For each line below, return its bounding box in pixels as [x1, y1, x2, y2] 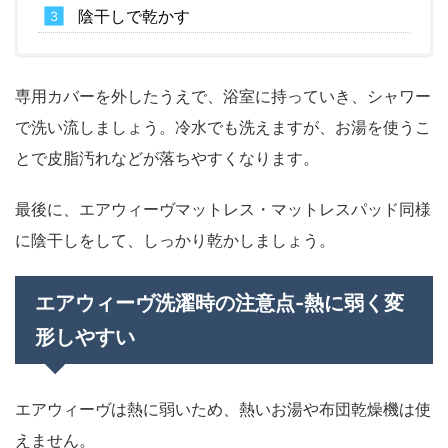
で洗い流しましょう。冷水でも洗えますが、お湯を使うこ [15, 117, 431, 138]
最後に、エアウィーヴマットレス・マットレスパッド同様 [15, 199, 431, 220]
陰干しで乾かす [78, 6, 190, 27]
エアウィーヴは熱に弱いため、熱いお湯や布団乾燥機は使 [15, 399, 431, 420]
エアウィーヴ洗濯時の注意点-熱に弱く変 [35, 291, 404, 316]
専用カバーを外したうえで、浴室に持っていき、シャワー [15, 86, 431, 107]
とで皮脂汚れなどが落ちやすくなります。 [15, 148, 319, 169]
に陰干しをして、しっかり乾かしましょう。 [15, 230, 335, 251]
